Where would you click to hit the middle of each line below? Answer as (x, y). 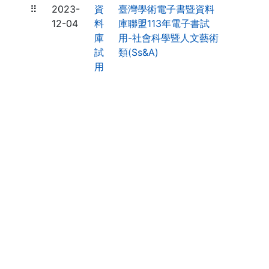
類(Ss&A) (138, 52)
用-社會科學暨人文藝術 (168, 38)
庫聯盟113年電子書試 (164, 23)
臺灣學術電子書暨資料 (166, 9)
